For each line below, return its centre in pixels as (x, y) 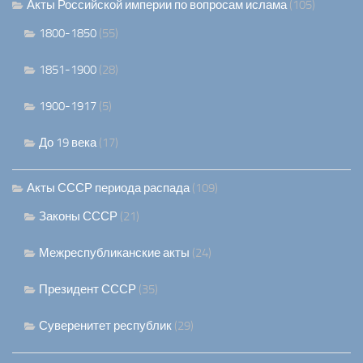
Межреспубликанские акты (114, 253)
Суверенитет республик (105, 326)
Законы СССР (78, 217)
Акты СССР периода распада (108, 188)
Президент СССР (88, 290)
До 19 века (68, 143)
